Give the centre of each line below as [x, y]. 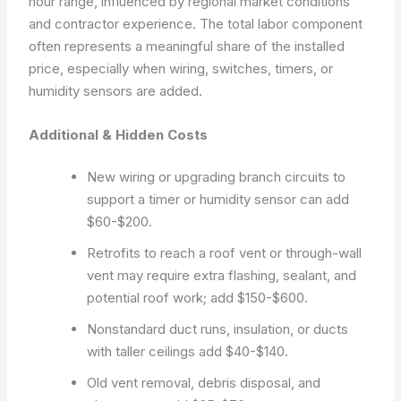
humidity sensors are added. [116, 90]
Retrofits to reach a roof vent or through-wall [225, 253]
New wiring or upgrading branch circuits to [217, 177]
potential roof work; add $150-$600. [198, 298]
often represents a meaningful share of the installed [187, 46]
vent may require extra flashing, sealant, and [222, 275]
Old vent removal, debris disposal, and [204, 383]
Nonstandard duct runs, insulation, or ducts [218, 329]
